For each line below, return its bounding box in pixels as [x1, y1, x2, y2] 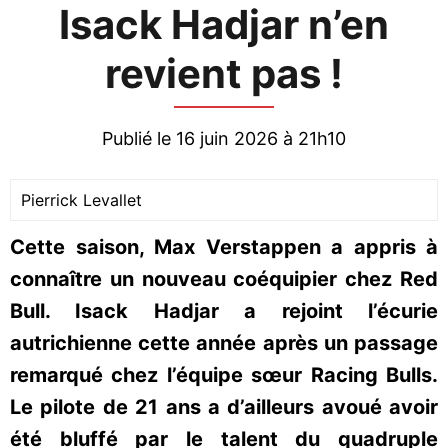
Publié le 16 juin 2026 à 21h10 [102, 128, 346, 149]
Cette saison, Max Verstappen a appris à [10, 235, 438, 259]
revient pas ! [105, 49, 343, 98]
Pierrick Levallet [21, 190, 142, 210]
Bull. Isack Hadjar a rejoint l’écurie [10, 299, 438, 323]
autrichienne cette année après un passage [10, 331, 438, 355]
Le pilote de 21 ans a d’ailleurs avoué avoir [10, 395, 438, 419]
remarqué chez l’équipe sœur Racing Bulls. [10, 363, 438, 387]
